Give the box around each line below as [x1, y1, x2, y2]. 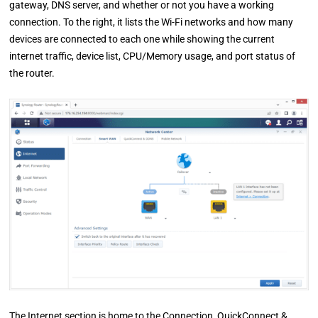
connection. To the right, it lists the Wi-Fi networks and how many [9, 16, 294, 28]
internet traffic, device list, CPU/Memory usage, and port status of [9, 50, 296, 62]
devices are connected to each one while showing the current [9, 33, 275, 45]
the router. [9, 67, 55, 79]
